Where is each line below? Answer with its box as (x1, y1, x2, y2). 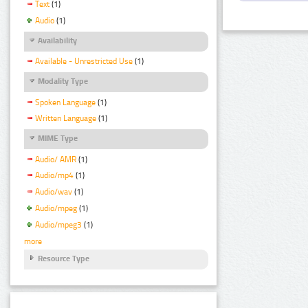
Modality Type (38, 76, 88, 87)
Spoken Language (35, 97, 96, 107)
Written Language (35, 113, 96, 124)
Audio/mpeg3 (35, 220, 82, 230)
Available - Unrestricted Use (35, 56, 133, 67)
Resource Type (38, 253, 89, 263)
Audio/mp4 (35, 170, 74, 181)
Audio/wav (35, 187, 72, 197)
